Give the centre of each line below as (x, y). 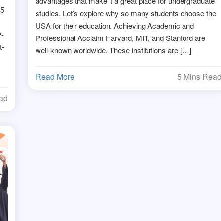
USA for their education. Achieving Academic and (115, 25)
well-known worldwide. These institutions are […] (114, 50)
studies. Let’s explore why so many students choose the (126, 13)
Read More (55, 76)
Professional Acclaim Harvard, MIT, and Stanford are (121, 37)
